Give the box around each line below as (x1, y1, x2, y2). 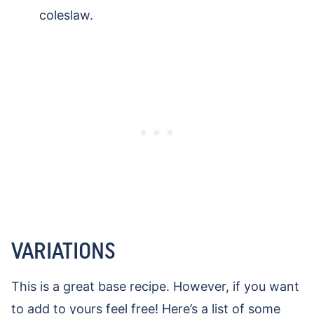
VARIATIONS (11, 237, 116, 265)
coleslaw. (39, 8, 93, 23)
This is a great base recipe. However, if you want (11, 279, 299, 294)
